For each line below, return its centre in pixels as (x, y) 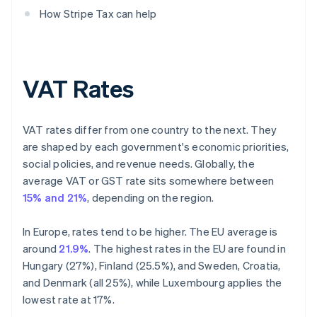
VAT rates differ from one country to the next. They (150, 130)
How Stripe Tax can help (98, 14)
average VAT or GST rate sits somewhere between (149, 181)
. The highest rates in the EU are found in (187, 249)
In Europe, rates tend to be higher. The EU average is (150, 232)
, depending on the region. (151, 198)
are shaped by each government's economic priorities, (156, 147)
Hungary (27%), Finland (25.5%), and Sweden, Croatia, (152, 266)
